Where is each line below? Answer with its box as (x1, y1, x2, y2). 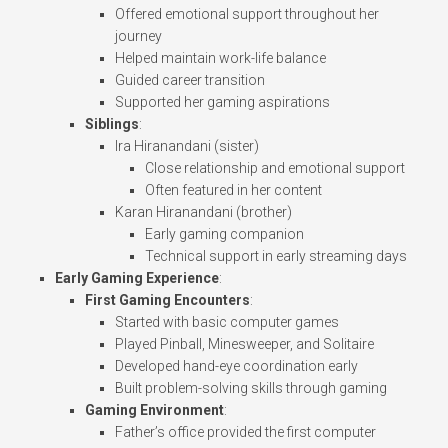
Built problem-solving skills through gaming (115, 380, 387, 397)
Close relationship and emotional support (145, 160, 405, 177)
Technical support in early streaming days (145, 248, 407, 265)
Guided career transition (115, 72, 265, 89)
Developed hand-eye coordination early (115, 358, 358, 375)
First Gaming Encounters (85, 292, 250, 309)
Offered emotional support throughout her (115, 6, 379, 23)
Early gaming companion (145, 226, 304, 243)
